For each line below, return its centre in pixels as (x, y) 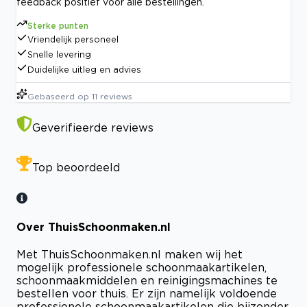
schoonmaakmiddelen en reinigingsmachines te (147, 281)
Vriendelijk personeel (73, 39)
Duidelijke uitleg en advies (84, 69)
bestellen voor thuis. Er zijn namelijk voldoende (147, 294)
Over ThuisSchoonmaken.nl (94, 227)
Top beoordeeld (76, 167)
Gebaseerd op (58, 96)
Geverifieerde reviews (93, 127)
